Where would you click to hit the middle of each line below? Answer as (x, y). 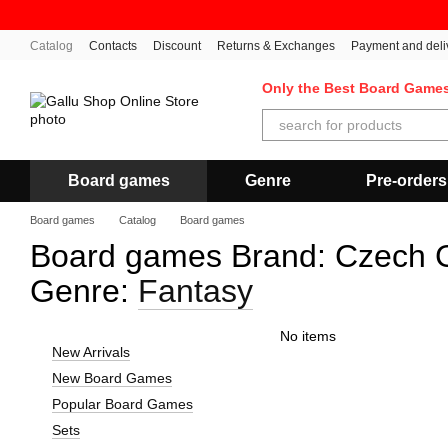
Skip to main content (80, 15)
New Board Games (112, 378)
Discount (177, 46)
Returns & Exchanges (276, 46)
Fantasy (195, 291)
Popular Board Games (122, 404)
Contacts (113, 46)
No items (308, 336)
